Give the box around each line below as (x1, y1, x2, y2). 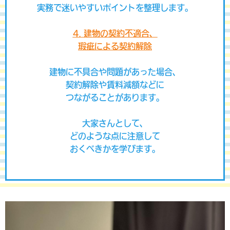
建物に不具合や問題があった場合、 (49, 68, 181, 76)
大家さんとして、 (82, 119, 148, 127)
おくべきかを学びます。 (70, 145, 160, 153)
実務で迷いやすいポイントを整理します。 (37, 4, 193, 12)
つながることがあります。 (66, 93, 164, 102)
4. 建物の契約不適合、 (72, 29, 158, 37)
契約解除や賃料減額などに (66, 81, 164, 89)
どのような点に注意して (70, 132, 160, 140)
